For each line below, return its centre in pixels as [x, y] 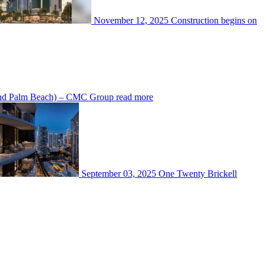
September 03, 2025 [119, 173]
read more [135, 97]
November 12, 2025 [131, 20]
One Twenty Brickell [198, 173]
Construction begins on [214, 20]
